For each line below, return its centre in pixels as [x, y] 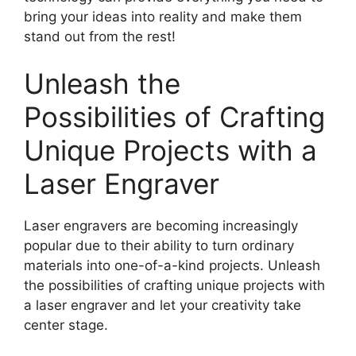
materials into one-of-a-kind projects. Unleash [172, 266]
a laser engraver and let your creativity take [163, 306]
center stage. [66, 325]
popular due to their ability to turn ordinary [159, 246]
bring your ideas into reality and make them [163, 16]
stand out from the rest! [100, 36]
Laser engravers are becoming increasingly [161, 226]
